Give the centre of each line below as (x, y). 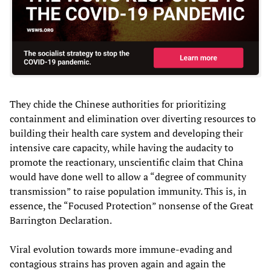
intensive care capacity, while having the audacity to (122, 147)
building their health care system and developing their (126, 133)
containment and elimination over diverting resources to (133, 118)
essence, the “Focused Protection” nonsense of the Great (132, 205)
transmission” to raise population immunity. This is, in (128, 191)
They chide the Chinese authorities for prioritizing (118, 104)
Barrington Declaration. (61, 220)
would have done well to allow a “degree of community (128, 176)
